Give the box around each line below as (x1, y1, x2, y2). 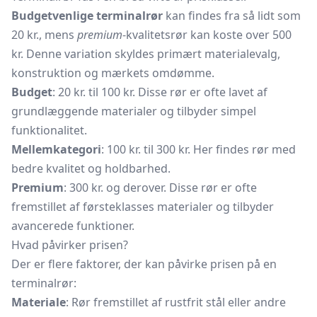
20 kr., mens (11, 27, 77, 42)
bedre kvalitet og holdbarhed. (11, 161, 171, 176)
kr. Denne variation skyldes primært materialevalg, (11, 46, 280, 62)
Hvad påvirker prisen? (11, 237, 128, 253)
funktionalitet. (11, 122, 87, 138)
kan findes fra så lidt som (163, 8, 301, 23)
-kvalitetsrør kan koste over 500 (122, 27, 292, 42)
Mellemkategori (11, 142, 101, 157)
